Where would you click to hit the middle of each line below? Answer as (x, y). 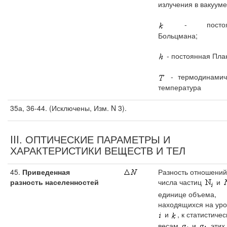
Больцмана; (178, 35)
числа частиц (181, 182)
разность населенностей (54, 182)
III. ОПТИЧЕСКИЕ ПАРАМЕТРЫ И (90, 139)
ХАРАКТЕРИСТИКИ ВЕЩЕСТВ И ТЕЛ (98, 150)
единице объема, (187, 194)
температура (180, 87)
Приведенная (45, 172)
